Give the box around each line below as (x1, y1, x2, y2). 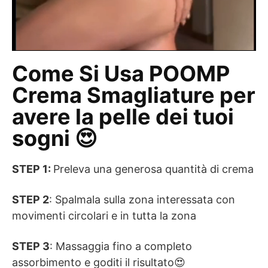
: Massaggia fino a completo (50, 239, 192, 252)
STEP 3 (12, 239, 50, 252)
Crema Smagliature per (12, 81, 255, 108)
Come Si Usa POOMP (12, 60, 230, 87)
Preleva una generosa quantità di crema (53, 162, 254, 175)
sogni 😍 (12, 124, 98, 151)
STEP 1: (12, 162, 53, 175)
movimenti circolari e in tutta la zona (12, 209, 196, 222)
